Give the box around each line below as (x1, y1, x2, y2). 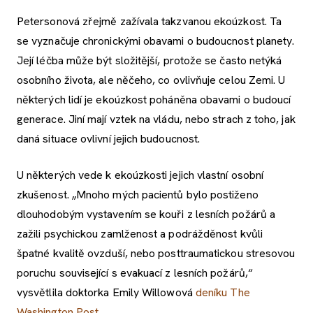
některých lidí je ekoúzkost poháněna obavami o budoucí (17, 92, 291, 107)
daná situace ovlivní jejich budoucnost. (17, 131, 201, 146)
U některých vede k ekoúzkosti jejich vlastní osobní (17, 167, 264, 182)
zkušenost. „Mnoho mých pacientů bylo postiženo (17, 187, 259, 202)
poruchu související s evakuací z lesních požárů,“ (17, 265, 253, 280)
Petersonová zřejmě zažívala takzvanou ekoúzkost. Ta (17, 13, 282, 29)
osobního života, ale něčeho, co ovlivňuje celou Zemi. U (17, 72, 286, 87)
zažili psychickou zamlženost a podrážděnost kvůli (17, 226, 263, 241)
